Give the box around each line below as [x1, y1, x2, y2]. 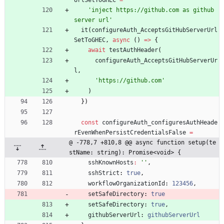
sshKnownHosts [88, 158, 133, 166]
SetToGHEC [74, 36, 105, 43]
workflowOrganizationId [88, 179, 165, 187]
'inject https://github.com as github [88, 6, 214, 13]
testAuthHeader [109, 46, 158, 53]
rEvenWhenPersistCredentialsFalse [74, 128, 186, 136]
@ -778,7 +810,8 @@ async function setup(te [69, 138, 216, 146]
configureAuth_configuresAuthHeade [102, 118, 217, 126]
